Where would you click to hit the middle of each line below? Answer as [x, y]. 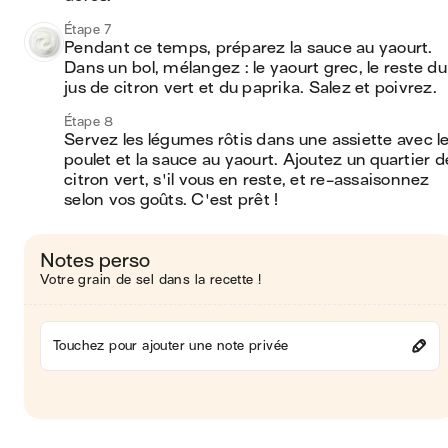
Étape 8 [89, 121]
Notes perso [95, 260]
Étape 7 [88, 29]
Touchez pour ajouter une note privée [171, 345]
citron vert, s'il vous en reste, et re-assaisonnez [247, 180]
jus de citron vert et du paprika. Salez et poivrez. [250, 88]
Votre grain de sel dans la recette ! [151, 279]
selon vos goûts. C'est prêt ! [171, 200]
